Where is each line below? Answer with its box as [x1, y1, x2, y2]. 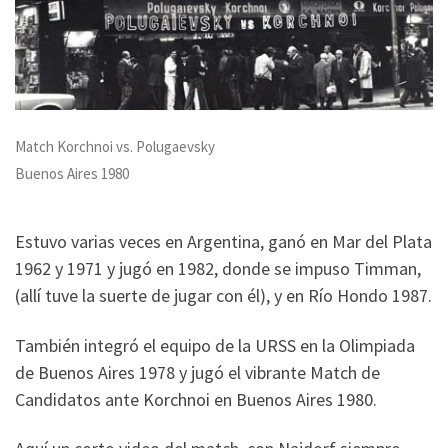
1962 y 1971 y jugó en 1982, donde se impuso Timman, [15, 257, 421, 281]
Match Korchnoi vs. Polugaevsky [15, 137, 215, 157]
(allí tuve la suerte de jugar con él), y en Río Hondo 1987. [15, 284, 432, 308]
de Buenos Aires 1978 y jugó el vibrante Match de [15, 360, 380, 384]
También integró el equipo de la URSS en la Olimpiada [15, 333, 415, 357]
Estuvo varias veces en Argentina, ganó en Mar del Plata [15, 230, 432, 254]
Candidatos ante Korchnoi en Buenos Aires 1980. [15, 387, 377, 411]
